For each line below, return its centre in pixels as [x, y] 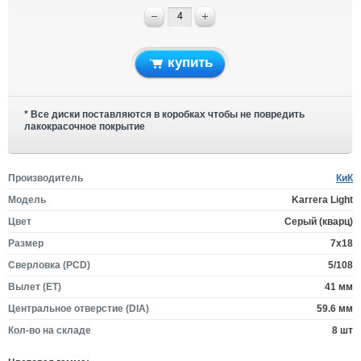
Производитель [46, 178]
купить [190, 62]
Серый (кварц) [319, 222]
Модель [27, 200]
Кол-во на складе [50, 330]
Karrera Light [322, 200]
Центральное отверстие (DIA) [79, 309]
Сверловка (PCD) [49, 265]
